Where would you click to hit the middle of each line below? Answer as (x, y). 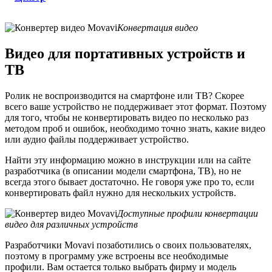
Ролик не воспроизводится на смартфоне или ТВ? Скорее (124, 95)
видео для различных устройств (71, 224)
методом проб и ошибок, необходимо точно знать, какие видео (135, 128)
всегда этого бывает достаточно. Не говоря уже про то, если (130, 182)
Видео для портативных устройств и (125, 53)
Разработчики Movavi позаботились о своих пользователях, (128, 245)
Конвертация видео (158, 27)
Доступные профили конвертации (188, 213)
